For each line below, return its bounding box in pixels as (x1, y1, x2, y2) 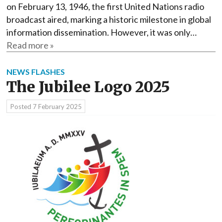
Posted (10, 102, 33, 111)
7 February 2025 (32, 102, 82, 111)
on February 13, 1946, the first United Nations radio (6, 1, 204, 12)
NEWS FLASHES (6, 67, 65, 77)
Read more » (6, 40, 54, 51)
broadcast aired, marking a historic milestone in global (6, 14, 211, 25)
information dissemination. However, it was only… (6, 27, 197, 38)
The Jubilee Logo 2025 (6, 78, 170, 97)
